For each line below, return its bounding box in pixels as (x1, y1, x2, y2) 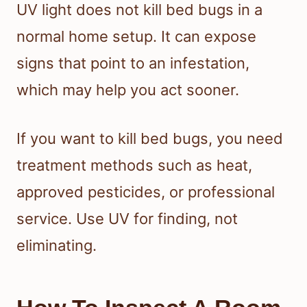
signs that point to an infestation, (16, 53, 249, 72)
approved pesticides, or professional (16, 182, 275, 201)
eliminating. (16, 236, 97, 254)
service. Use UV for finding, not (16, 209, 238, 228)
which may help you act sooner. (16, 80, 239, 99)
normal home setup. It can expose (16, 27, 256, 45)
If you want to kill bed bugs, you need (16, 129, 283, 147)
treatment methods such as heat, (16, 156, 252, 174)
